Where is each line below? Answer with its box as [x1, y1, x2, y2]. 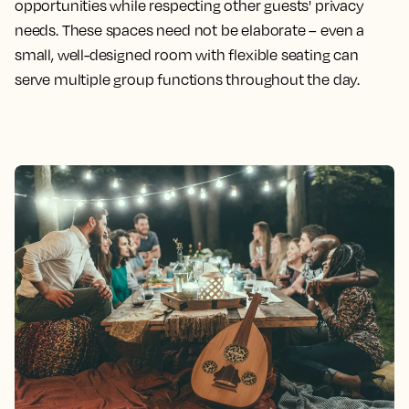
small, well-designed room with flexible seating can [15, 46, 359, 65]
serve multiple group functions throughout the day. [15, 70, 361, 89]
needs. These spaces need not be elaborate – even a [15, 21, 365, 40]
